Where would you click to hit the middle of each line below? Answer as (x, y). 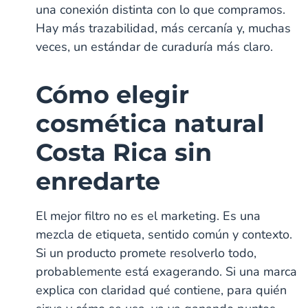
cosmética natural (151, 123)
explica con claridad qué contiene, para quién (162, 290)
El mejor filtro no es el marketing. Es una (148, 216)
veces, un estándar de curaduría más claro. (155, 46)
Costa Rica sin (124, 152)
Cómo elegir (113, 94)
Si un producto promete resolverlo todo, (146, 253)
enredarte (98, 181)
